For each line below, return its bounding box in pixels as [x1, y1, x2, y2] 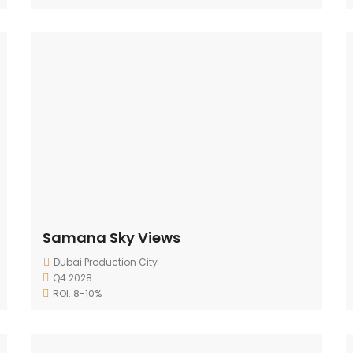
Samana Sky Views [43, 228, 180, 247]
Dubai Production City [54, 255, 158, 269]
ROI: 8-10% [53, 287, 102, 300]
